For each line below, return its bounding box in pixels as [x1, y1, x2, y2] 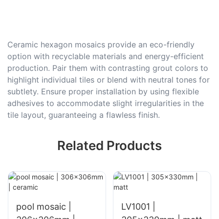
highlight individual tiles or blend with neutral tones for [7, 74, 210, 85]
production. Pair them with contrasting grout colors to [7, 63, 208, 73]
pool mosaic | [16, 201, 71, 212]
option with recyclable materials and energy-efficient [7, 51, 204, 61]
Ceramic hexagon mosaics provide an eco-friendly [7, 39, 195, 49]
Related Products [57, 138, 162, 153]
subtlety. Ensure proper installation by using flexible [7, 86, 199, 96]
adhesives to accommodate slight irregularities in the [7, 98, 204, 108]
